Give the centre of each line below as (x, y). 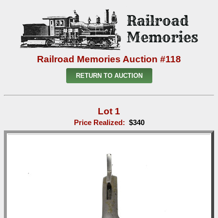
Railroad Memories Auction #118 (109, 59)
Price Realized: (101, 122)
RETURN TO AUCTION (109, 76)
